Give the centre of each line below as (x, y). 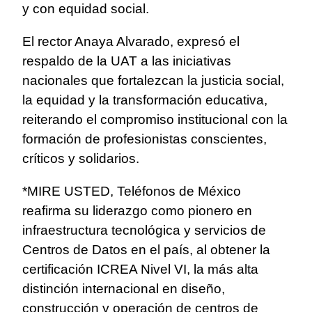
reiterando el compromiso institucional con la (155, 120)
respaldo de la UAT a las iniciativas (127, 61)
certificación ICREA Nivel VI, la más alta (140, 270)
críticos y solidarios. (81, 159)
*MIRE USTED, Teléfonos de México (132, 192)
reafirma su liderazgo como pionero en (137, 211)
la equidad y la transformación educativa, (145, 100)
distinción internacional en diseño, (124, 289)
